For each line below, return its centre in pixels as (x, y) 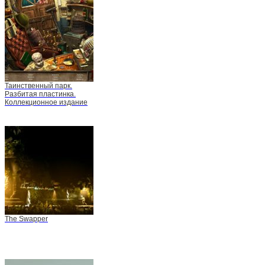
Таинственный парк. (38, 85)
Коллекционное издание (46, 102)
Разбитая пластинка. (40, 94)
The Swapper (26, 219)
